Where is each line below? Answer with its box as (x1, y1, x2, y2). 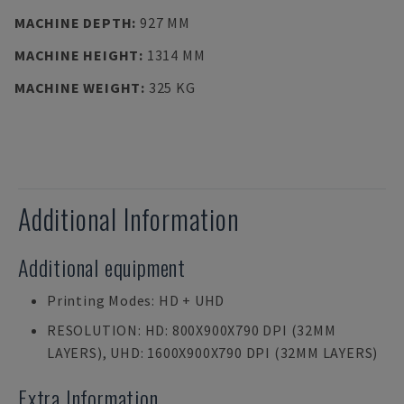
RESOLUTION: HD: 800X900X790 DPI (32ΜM (47, 321, 336, 339)
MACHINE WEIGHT (14, 78, 142, 96)
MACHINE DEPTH (14, 14, 133, 32)
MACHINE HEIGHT (14, 46, 140, 64)
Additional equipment (18, 251, 186, 283)
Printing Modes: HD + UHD (47, 291, 225, 309)
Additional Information (18, 198, 240, 239)
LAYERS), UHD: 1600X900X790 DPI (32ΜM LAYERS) (47, 344, 379, 362)
